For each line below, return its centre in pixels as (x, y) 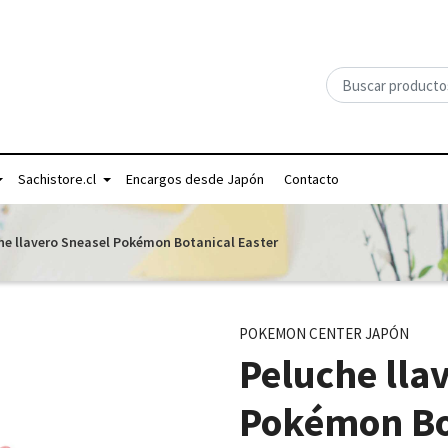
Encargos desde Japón (195, 179)
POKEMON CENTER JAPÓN (324, 333)
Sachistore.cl (57, 179)
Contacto (311, 179)
